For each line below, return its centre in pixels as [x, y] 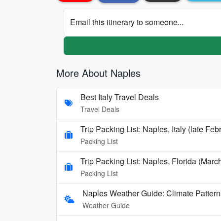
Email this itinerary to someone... [127, 22]
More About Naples [98, 73]
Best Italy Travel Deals [120, 97]
